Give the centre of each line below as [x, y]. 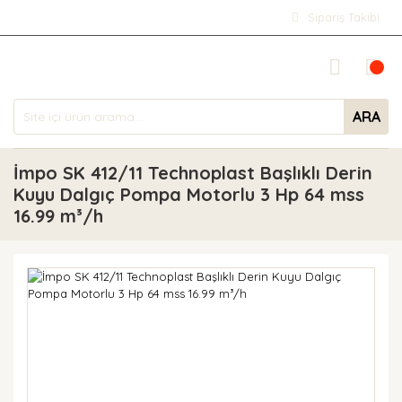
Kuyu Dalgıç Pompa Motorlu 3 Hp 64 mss [189, 194]
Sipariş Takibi [344, 17]
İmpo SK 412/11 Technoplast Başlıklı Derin [193, 173]
